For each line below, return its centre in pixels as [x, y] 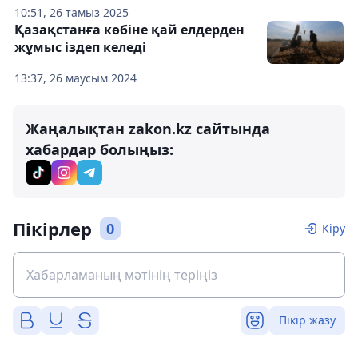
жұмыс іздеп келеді [80, 47]
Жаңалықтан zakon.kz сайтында [148, 129]
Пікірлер [52, 229]
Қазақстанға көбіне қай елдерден [129, 30]
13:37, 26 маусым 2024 [76, 78]
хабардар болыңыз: [99, 149]
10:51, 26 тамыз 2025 [72, 12]
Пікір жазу [307, 320]
